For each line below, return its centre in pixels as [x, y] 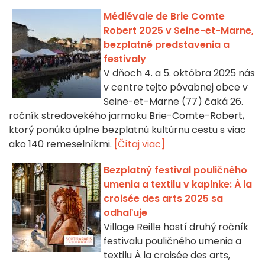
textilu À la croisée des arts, [167, 256]
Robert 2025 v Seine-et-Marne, [179, 31]
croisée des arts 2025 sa [163, 199]
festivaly [125, 59]
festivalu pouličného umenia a [172, 241]
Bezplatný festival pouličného [175, 170]
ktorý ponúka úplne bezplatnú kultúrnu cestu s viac [127, 130]
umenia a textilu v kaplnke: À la [178, 185]
